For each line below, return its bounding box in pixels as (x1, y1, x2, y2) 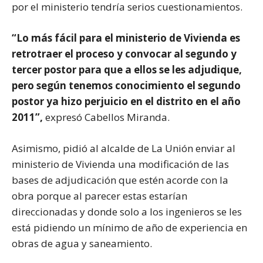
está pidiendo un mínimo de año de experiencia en (12, 220, 247, 234)
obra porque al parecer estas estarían (12, 188, 187, 203)
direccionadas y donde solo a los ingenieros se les (12, 204, 242, 218)
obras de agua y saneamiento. (12, 236, 152, 250)
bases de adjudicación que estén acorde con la (12, 173, 228, 187)
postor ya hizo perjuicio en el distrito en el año (12, 94, 241, 108)
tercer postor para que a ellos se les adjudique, (12, 62, 242, 76)
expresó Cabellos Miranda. (43, 110, 170, 124)
